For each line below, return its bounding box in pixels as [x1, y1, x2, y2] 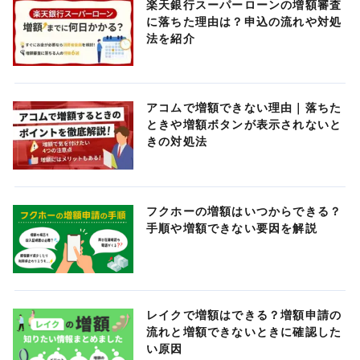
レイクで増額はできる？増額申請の [146, 308, 342, 321]
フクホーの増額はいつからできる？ [146, 205, 342, 219]
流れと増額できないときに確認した [146, 325, 342, 338]
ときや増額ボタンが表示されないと [146, 118, 342, 132]
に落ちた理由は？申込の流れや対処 [146, 14, 342, 28]
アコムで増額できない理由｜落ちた [146, 101, 342, 115]
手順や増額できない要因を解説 [146, 222, 317, 235]
